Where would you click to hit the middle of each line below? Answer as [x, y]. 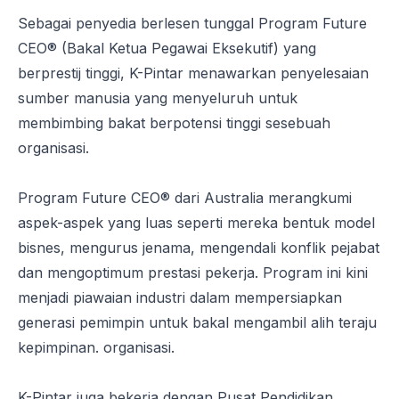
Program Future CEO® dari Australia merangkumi [185, 197]
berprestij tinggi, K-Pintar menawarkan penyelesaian [193, 73]
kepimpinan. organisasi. [96, 347]
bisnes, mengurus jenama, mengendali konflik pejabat [199, 247]
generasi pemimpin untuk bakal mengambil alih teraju [197, 322]
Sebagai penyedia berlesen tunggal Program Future [192, 23]
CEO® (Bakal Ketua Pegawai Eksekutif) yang [167, 48]
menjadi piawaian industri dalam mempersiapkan [180, 297]
